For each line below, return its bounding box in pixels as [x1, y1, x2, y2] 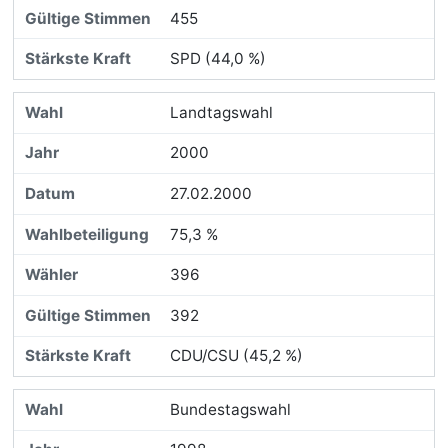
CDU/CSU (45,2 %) [169, 346, 303, 366]
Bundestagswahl [169, 399, 291, 419]
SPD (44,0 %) [169, 49, 266, 69]
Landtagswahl [169, 102, 273, 122]
